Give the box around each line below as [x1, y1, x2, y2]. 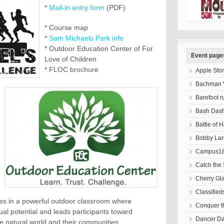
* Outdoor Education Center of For [44, 44, 153, 53]
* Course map [44, 23, 88, 32]
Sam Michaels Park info [49, 34, 123, 42]
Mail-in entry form [49, 3, 104, 11]
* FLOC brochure [44, 65, 98, 74]
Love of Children [44, 55, 96, 63]
